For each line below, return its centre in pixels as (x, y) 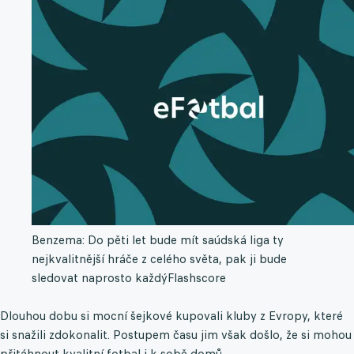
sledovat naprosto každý (100, 278)
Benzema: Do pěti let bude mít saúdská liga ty (158, 240)
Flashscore (197, 278)
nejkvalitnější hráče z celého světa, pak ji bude (159, 259)
